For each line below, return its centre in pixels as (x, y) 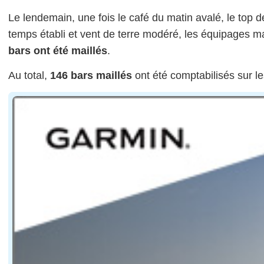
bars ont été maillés (58, 51)
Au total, (29, 76)
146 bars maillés (91, 76)
